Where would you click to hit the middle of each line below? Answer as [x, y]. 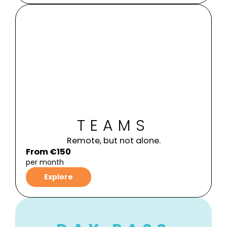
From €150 [48, 152]
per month [45, 162]
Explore [59, 177]
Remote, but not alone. [113, 141]
